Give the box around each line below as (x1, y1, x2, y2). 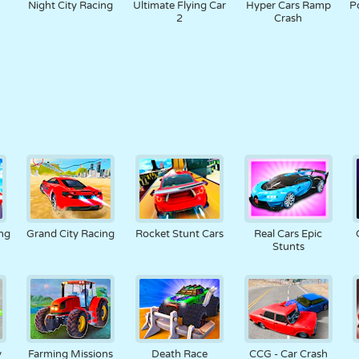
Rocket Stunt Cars (135, 228, 224, 240)
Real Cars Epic (254, 228, 323, 240)
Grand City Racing (26, 228, 115, 240)
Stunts (272, 240, 305, 253)
